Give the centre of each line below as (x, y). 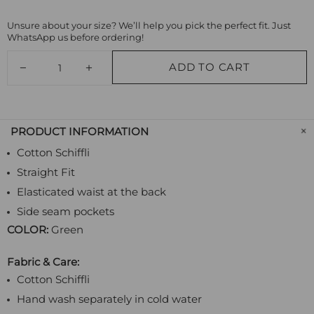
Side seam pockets (66, 212)
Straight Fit (46, 172)
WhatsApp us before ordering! (75, 37)
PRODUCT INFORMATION (80, 132)
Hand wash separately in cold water (109, 299)
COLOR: (28, 230)
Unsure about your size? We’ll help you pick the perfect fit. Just (149, 26)
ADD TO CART (210, 67)
